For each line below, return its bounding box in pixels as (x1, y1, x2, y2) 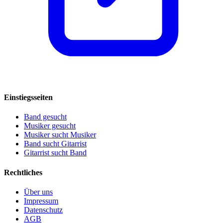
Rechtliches (4, 168, 42, 177)
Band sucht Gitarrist (24, 139, 87, 148)
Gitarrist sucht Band (24, 148, 87, 157)
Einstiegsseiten (4, 93, 53, 102)
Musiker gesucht (24, 121, 76, 130)
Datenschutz (24, 205, 63, 214)
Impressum (24, 196, 58, 205)
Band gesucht (24, 112, 67, 121)
